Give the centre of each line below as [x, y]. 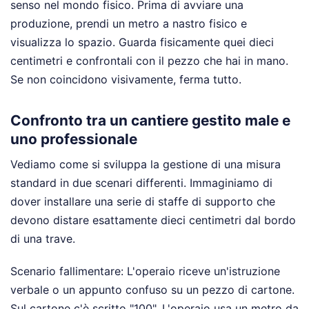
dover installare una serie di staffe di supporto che [143, 201]
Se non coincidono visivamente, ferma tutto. [126, 80]
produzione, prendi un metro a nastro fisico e [129, 24]
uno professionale [74, 139]
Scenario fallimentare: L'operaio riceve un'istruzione [145, 271]
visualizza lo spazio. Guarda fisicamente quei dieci [142, 42]
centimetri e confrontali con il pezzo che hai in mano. [149, 61]
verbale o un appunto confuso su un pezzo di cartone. [152, 289]
